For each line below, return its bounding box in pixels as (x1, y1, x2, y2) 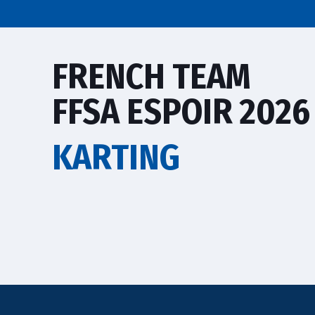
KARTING (52, 136, 181, 179)
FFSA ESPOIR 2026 (52, 91, 311, 133)
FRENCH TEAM (52, 56, 252, 98)
